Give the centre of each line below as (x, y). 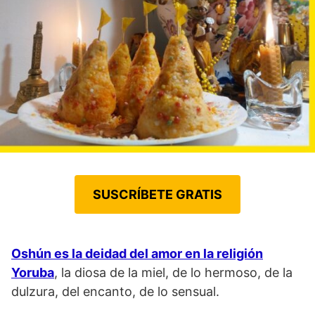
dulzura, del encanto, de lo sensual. (117, 291)
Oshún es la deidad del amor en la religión (137, 253)
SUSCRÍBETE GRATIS (157, 194)
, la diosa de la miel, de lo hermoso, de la (173, 272)
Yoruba (33, 272)
